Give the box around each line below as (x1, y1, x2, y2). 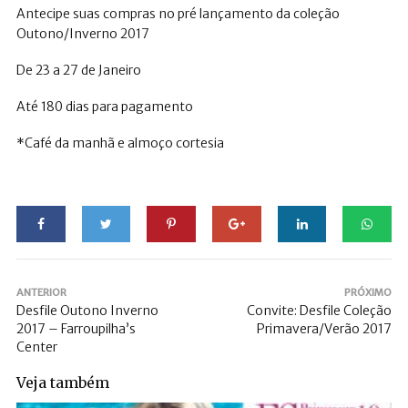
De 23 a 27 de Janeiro (16, 62, 141, 79)
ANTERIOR (16, 286, 66, 300)
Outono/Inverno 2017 (16, 25, 149, 43)
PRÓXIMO (344, 286, 392, 300)
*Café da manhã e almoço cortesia (16, 135, 224, 152)
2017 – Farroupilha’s (16, 321, 136, 338)
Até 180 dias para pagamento (16, 98, 193, 116)
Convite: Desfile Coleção (247, 302, 392, 320)
